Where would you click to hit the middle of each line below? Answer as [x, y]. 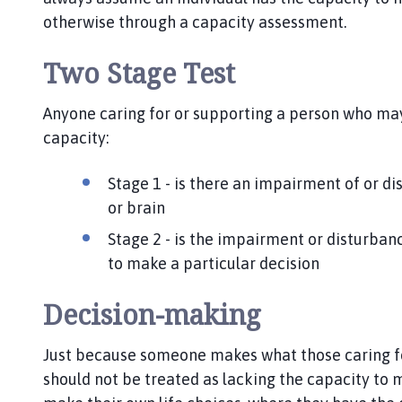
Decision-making [152, 314]
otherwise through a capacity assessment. [195, 22]
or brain [136, 207]
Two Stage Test [139, 73]
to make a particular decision [214, 263]
